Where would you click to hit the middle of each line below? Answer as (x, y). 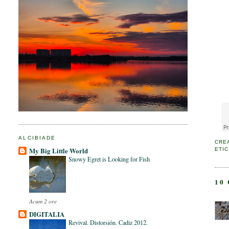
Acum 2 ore (43, 201)
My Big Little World (59, 150)
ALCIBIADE (37, 138)
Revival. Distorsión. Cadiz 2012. (108, 222)
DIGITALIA (47, 214)
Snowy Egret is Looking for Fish (109, 159)
